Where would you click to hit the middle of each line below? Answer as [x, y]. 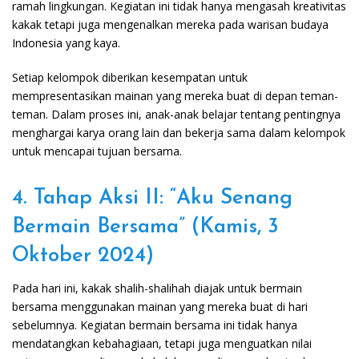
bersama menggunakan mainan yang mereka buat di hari [160, 307]
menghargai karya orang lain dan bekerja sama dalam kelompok [179, 133]
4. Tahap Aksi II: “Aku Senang [152, 199]
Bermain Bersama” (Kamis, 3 [145, 228]
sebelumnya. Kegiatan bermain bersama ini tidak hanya [155, 325]
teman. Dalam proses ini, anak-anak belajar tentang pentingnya [176, 115]
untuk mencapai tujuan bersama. [97, 151]
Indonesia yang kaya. [66, 43]
